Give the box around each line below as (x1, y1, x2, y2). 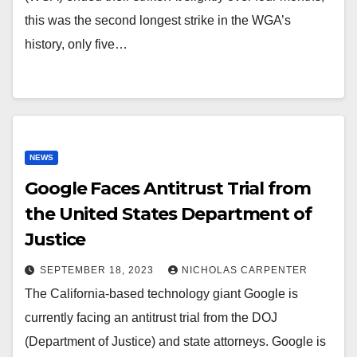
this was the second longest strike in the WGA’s (25, 14, 291, 27)
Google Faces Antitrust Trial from (25, 178, 311, 199)
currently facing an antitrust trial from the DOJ (25, 311, 277, 324)
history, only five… (25, 37, 127, 51)
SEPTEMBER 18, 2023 (40, 265, 157, 276)
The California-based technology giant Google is (25, 287, 298, 300)
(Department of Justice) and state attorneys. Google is (25, 335, 326, 348)
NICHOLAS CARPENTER (182, 265, 308, 276)
